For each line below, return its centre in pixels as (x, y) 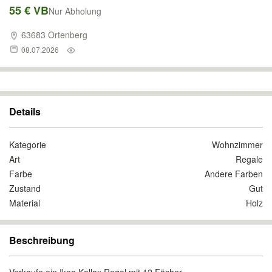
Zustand (25, 188)
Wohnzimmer (237, 144)
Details (25, 111)
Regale (249, 159)
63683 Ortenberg (53, 35)
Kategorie (28, 144)
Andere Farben (234, 174)
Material (25, 203)
